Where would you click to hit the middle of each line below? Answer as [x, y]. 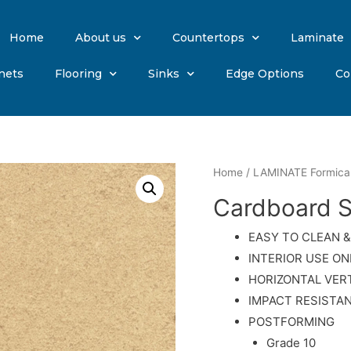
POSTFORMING [291, 321]
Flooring [78, 74]
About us [101, 38]
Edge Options [264, 74]
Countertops [209, 38]
